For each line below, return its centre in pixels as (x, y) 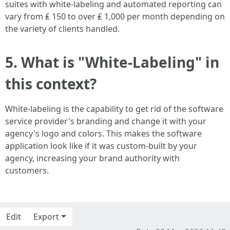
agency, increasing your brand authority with (92, 158)
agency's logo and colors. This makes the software (103, 133)
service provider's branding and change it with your (106, 121)
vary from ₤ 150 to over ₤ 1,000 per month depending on (115, 16)
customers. (27, 170)
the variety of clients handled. (62, 29)
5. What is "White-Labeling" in (112, 62)
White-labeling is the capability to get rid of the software (114, 109)
